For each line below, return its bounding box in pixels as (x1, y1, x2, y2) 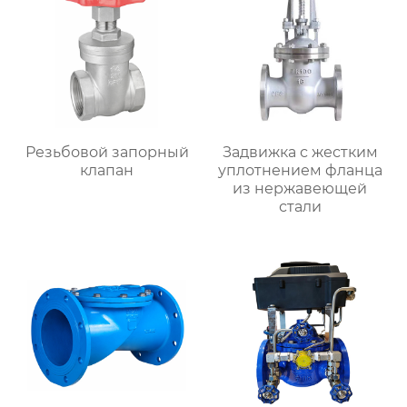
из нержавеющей (233, 180, 368, 198)
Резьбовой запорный (25, 144, 189, 162)
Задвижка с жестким (222, 144, 378, 162)
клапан (80, 162, 134, 180)
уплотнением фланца (217, 162, 382, 180)
